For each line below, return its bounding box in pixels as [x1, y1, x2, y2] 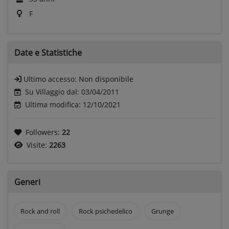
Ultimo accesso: [24, 74, 79, 84]
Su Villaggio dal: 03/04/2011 [25, 86, 119, 97]
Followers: [26, 127, 62, 137]
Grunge [151, 206, 174, 216]
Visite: [27, 140, 49, 150]
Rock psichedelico [78, 206, 132, 216]
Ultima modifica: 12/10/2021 [25, 99, 121, 109]
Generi [14, 176, 40, 188]
